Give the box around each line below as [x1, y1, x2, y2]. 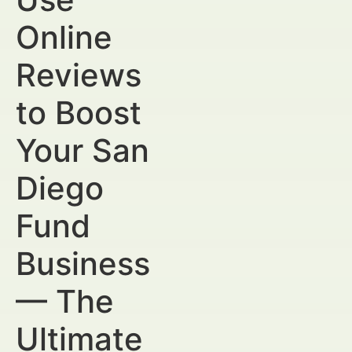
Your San [16, 131, 149, 170]
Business [16, 244, 150, 283]
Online [16, 18, 112, 57]
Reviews [16, 56, 141, 94]
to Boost [16, 93, 141, 132]
